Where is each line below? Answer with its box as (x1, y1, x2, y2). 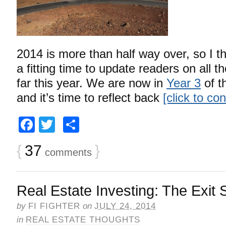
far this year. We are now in (17, 76, 166, 90)
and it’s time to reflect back (17, 91, 163, 104)
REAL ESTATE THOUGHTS (26, 214, 140, 224)
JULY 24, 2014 (94, 201, 156, 211)
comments (42, 146, 92, 158)
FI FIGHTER (28, 201, 80, 211)
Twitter (55, 115, 103, 134)
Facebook (35, 115, 106, 134)
